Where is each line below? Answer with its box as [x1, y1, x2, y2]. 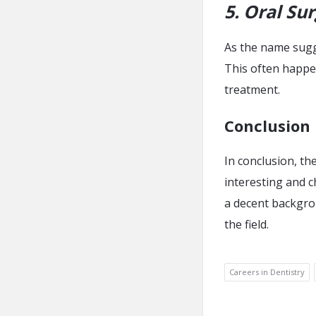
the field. [224, 216, 269, 232]
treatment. [224, 81, 280, 97]
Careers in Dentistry [229, 266, 305, 277]
